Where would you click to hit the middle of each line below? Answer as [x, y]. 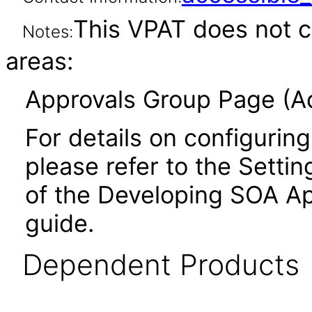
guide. [60, 223]
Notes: [47, 32]
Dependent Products [161, 265]
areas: [39, 61]
